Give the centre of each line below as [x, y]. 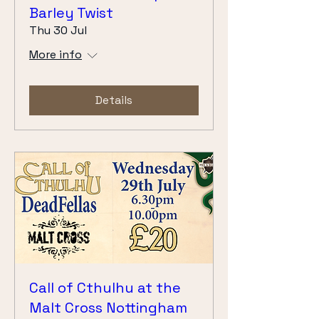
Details [114, 100]
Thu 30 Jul [58, 30]
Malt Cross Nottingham [108, 308]
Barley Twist [71, 12]
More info [56, 54]
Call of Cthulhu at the [105, 288]
